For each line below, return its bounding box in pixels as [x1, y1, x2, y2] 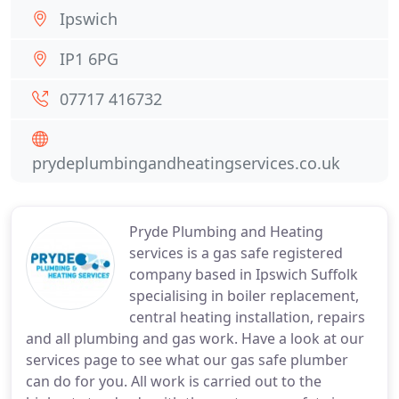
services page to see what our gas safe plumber [26, 350, 348, 370]
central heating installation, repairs [129, 307, 365, 327]
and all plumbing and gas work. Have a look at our [26, 329, 364, 348]
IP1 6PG [60, 48, 118, 69]
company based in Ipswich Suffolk [129, 265, 358, 284]
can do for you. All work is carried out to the [26, 371, 322, 391]
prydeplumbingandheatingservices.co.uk [32, 152, 340, 174]
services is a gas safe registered [129, 243, 343, 263]
